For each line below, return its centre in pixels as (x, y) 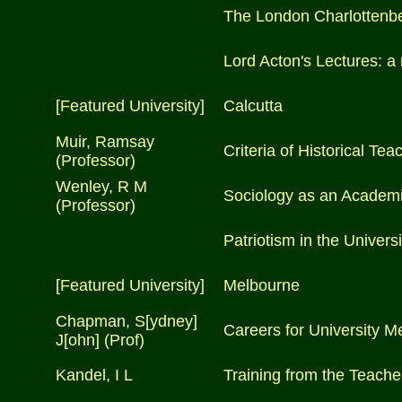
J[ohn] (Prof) (100, 340)
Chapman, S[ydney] (127, 321)
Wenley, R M (101, 187)
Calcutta (253, 106)
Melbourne (262, 285)
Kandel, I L (94, 375)
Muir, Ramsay (105, 142)
